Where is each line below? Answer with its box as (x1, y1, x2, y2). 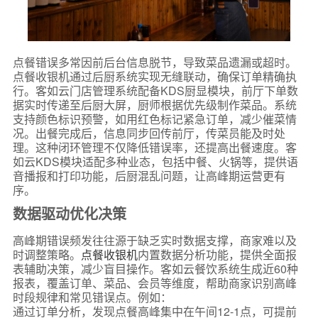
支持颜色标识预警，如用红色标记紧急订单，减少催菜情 (12, 111, 297, 128)
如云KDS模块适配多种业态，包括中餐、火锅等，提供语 (12, 153, 298, 170)
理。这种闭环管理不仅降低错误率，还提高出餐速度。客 (12, 139, 297, 156)
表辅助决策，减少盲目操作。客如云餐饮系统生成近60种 (12, 261, 298, 278)
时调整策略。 (12, 246, 81, 263)
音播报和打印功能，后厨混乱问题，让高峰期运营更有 (12, 168, 285, 185)
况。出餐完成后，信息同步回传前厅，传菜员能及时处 (12, 125, 285, 142)
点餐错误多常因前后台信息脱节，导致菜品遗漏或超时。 (12, 54, 297, 71)
